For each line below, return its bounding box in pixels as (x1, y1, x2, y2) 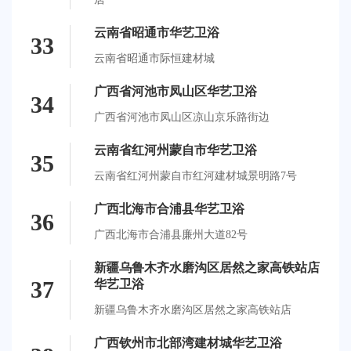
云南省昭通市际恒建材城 (94, 52, 215, 64)
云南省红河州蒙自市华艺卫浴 (94, 143, 257, 157)
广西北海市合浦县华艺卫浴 (94, 201, 244, 215)
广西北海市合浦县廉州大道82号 (94, 228, 248, 241)
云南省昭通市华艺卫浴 (94, 25, 219, 39)
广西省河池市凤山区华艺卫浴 (94, 84, 257, 98)
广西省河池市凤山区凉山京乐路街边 (94, 110, 270, 123)
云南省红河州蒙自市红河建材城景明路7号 (94, 169, 297, 182)
